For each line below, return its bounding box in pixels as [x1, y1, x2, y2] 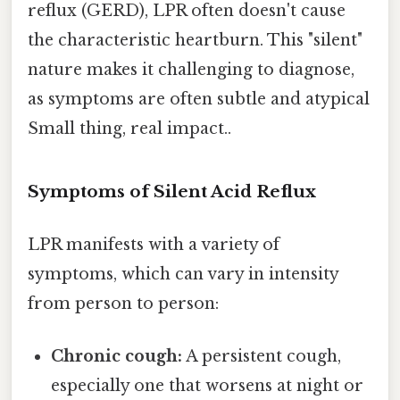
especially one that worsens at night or [51, 376, 364, 396]
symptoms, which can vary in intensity [28, 263, 338, 284]
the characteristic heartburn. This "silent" [28, 29, 362, 50]
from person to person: [28, 293, 219, 313]
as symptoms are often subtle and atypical [28, 88, 370, 109]
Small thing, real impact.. [28, 118, 231, 138]
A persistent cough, [182, 346, 342, 367]
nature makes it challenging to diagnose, [28, 59, 354, 79]
